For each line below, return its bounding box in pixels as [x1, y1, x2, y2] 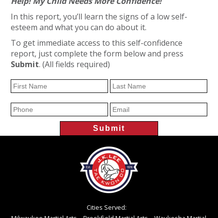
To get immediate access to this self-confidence [11, 37, 183, 48]
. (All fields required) [39, 59, 110, 70]
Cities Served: [86, 203, 127, 212]
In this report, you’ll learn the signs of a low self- [11, 11, 188, 22]
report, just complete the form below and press [11, 48, 184, 59]
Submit [11, 59, 39, 70]
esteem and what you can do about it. [11, 22, 147, 33]
